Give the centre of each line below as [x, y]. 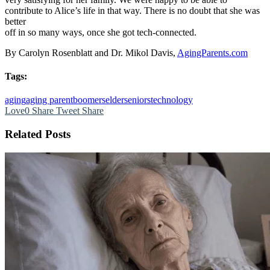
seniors [137, 100]
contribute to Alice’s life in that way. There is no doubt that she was [132, 10]
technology [172, 100]
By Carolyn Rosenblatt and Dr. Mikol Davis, [91, 52]
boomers [89, 100]
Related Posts [38, 134]
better [15, 21]
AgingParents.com [212, 52]
